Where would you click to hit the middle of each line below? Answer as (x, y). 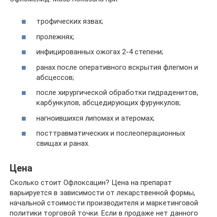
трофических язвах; (70, 22)
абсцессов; (55, 77)
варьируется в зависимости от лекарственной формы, (102, 193)
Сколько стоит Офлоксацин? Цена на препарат (91, 183)
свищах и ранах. (63, 144)
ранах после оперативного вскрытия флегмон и (117, 67)
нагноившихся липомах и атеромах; (95, 118)
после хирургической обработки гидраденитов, (117, 93)
